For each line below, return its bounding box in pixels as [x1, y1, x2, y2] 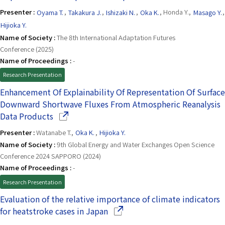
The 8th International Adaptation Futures [57, 32, 175, 42]
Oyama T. [37, 7, 64, 17]
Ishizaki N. [106, 7, 136, 17]
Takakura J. [68, 7, 101, 17]
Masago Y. [193, 7, 222, 17]
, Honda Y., [160, 7, 193, 17]
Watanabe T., [36, 127, 75, 137]
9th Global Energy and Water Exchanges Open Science [57, 140, 214, 150]
